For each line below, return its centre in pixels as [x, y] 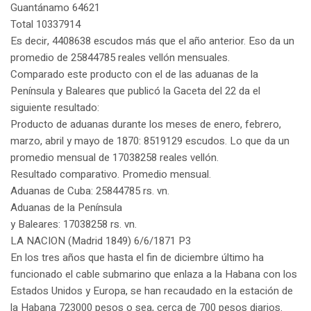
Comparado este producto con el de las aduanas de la [134, 75]
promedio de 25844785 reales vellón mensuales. [120, 58]
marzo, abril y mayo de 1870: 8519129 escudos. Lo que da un [150, 141]
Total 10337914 [45, 25]
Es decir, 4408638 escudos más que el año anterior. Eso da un [152, 41]
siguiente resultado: [55, 108]
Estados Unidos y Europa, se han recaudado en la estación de [152, 291]
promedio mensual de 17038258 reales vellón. [115, 158]
